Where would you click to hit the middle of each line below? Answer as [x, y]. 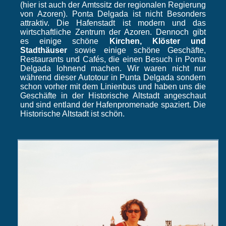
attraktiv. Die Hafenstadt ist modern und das [113, 23]
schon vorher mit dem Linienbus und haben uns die [113, 87]
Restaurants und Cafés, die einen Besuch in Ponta [113, 60]
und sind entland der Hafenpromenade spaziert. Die [113, 105]
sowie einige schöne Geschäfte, [136, 50]
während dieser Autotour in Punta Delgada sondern [113, 78]
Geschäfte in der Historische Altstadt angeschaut [113, 96]
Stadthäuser [44, 50]
